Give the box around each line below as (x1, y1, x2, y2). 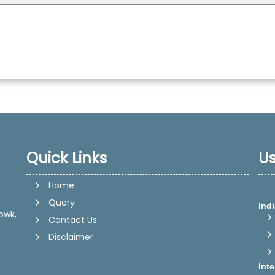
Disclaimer (48, 231, 94, 243)
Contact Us (48, 214, 98, 226)
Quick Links (26, 148, 107, 168)
